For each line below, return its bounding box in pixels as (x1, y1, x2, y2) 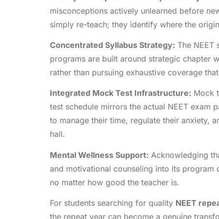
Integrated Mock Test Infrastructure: (50, 88, 191, 98)
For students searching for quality (50, 198, 175, 208)
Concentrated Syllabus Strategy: (50, 40, 175, 50)
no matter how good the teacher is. (50, 177, 179, 187)
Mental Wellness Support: (50, 150, 149, 160)
